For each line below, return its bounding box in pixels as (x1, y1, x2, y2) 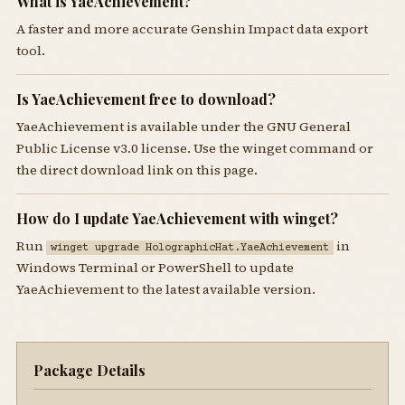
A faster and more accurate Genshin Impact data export (15, 19, 368, 38)
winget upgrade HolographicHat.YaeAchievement (50, 240, 329, 254)
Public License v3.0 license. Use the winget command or (15, 138, 373, 157)
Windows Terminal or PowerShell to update (15, 258, 294, 277)
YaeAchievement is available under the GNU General (15, 117, 351, 136)
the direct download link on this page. (15, 160, 258, 179)
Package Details (33, 360, 146, 380)
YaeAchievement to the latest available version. (15, 279, 316, 298)
